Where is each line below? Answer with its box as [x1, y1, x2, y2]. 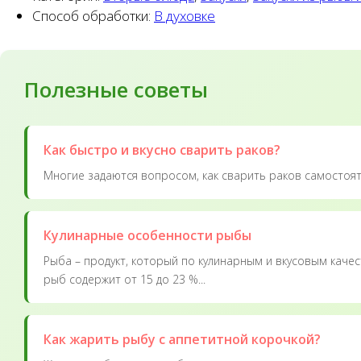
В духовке [154, 6, 215, 25]
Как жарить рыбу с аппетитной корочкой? [44, 330, 321, 348]
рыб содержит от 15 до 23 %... [44, 271, 205, 287]
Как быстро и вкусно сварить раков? [44, 140, 280, 159]
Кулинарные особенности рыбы [44, 226, 251, 244]
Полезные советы [24, 74, 208, 104]
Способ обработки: [32, 6, 154, 25]
